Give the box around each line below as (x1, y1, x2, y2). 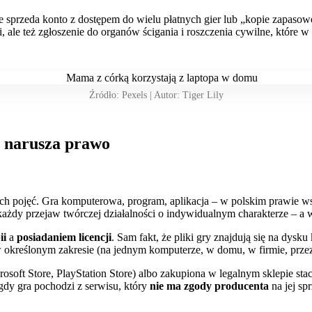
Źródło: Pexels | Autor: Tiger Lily (88, 89, 224, 100)
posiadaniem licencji (17, 231, 111, 244)
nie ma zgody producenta (150, 280, 269, 292)
